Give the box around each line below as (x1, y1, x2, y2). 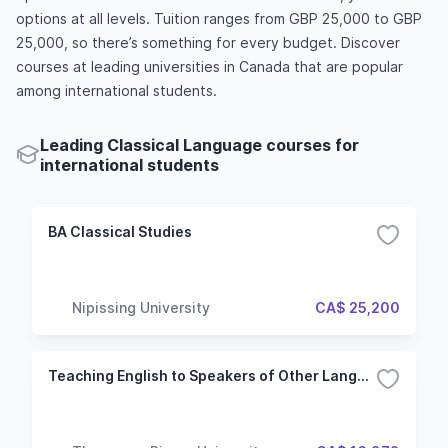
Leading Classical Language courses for (40, 135, 359, 155)
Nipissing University (72, 298, 210, 316)
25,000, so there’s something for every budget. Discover (16, 34, 400, 51)
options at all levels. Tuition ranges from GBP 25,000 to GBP (16, 10, 422, 27)
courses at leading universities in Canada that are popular (16, 58, 403, 75)
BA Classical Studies (48, 223, 192, 240)
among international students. (16, 82, 217, 99)
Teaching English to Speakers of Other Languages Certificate (357, 367, 369, 384)
